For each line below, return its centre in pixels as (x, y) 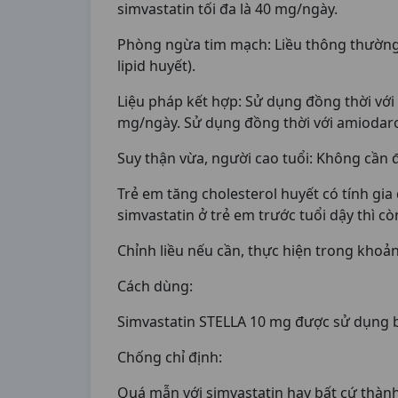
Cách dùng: (155, 286)
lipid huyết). (156, 66)
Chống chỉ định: (170, 357)
